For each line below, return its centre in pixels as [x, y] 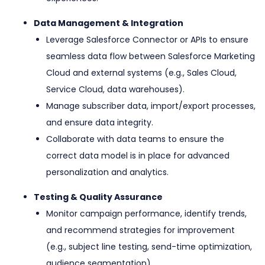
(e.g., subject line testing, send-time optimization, [149, 247]
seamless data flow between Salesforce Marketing [151, 56]
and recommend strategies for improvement [140, 230]
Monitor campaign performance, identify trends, [146, 214]
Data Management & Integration [109, 23]
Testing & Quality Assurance [98, 197]
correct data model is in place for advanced [138, 156]
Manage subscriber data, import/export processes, [151, 106]
